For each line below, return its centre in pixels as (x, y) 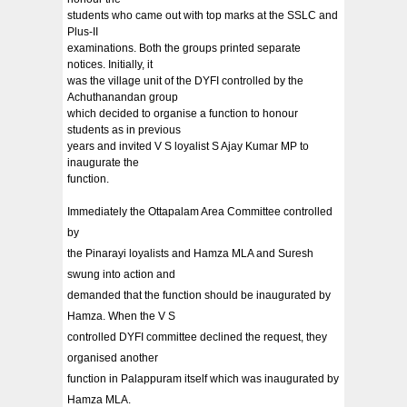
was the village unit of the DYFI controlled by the (185, 80)
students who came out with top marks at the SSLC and (203, 15)
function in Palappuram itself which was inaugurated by (203, 378)
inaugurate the (103, 162)
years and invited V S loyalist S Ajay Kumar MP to (188, 146)
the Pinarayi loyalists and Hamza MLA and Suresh (190, 253)
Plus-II (83, 31)
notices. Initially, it (110, 64)
